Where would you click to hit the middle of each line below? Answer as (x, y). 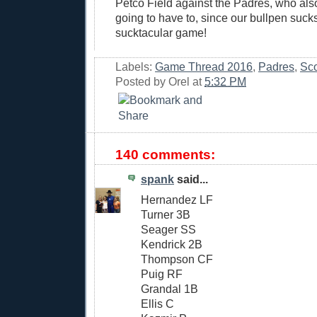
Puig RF (162, 273)
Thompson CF (177, 259)
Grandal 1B (169, 288)
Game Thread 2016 (204, 67)
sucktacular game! (161, 32)
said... (191, 179)
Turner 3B (166, 214)
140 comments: (165, 155)
